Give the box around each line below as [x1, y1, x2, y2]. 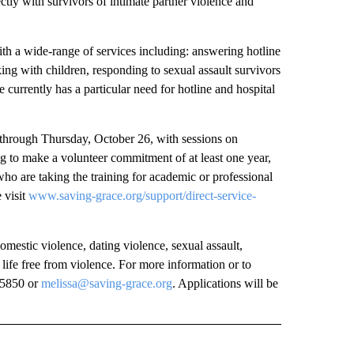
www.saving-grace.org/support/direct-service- [28, 188, 256, 202]
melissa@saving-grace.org [40, 276, 172, 290]
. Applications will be [171, 276, 278, 290]
